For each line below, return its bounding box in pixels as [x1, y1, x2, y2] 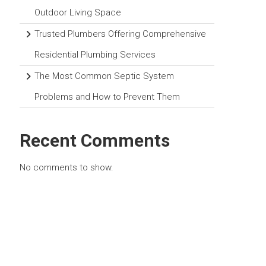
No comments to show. [20, 162, 114, 173]
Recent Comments [20, 130, 170, 151]
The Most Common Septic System [34, 71, 175, 82]
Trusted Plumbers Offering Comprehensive [34, 28, 207, 40]
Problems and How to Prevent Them [34, 91, 180, 103]
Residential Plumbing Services [34, 49, 156, 61]
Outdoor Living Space [34, 7, 122, 18]
